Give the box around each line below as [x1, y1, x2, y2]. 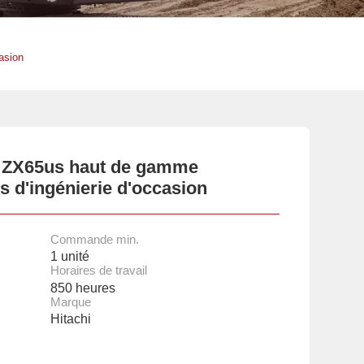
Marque [50, 295, 91, 309]
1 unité [50, 249, 89, 264]
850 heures [50, 279, 115, 295]
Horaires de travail [50, 264, 147, 278]
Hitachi [50, 311, 91, 327]
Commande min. [50, 232, 139, 246]
